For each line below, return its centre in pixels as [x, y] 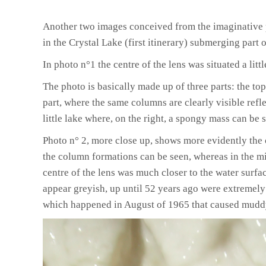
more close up [121, 140]
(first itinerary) [156, 42]
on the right [140, 118]
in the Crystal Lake [83, 42]
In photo [61, 64]
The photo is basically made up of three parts [137, 86]
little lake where [77, 118]
